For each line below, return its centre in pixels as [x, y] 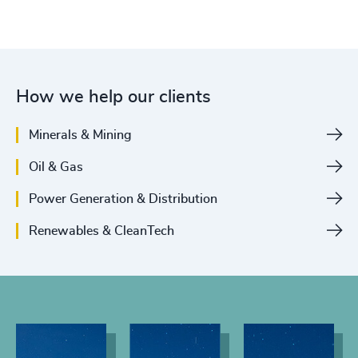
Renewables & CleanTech [101, 231]
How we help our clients [113, 97]
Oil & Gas [56, 167]
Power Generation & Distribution [123, 199]
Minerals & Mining [80, 135]
